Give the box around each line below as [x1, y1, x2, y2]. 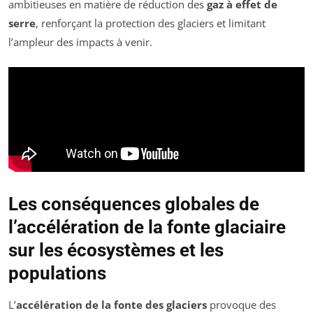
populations [8, 263, 106, 284]
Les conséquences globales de [8, 194, 259, 215]
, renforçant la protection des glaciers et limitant [36, 15, 265, 30]
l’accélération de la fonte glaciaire [8, 217, 286, 238]
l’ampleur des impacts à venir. [8, 34, 152, 49]
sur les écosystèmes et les [8, 240, 224, 261]
